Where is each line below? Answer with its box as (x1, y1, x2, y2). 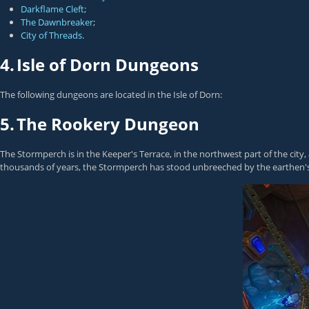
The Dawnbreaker (21, 16, 93, 28)
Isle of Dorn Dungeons (17, 53, 199, 76)
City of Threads (21, 29, 82, 41)
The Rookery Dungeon (17, 112, 199, 135)
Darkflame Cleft (21, 3, 84, 15)
